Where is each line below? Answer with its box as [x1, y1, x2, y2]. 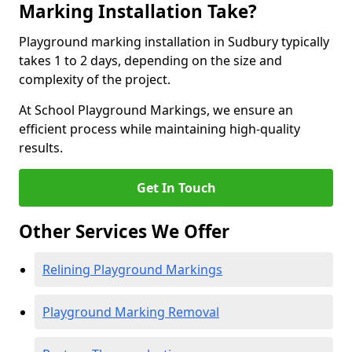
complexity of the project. [19, 71, 170, 88]
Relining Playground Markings [42, 261, 222, 278]
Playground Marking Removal [42, 303, 219, 321]
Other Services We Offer [19, 219, 229, 244]
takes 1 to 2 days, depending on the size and [19, 52, 282, 69]
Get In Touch [136, 179, 216, 196]
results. [19, 139, 63, 156]
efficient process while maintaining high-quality [19, 120, 300, 137]
